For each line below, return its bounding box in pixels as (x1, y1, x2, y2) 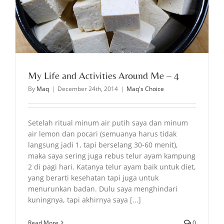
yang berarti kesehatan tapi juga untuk (28, 172, 158, 182)
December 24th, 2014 (57, 84, 118, 93)
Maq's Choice (126, 84, 164, 93)
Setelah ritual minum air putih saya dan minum (28, 117, 188, 127)
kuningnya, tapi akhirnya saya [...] (28, 194, 141, 204)
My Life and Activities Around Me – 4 (28, 69, 179, 81)
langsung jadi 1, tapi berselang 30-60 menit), (28, 139, 178, 149)
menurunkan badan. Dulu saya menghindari (28, 183, 177, 193)
